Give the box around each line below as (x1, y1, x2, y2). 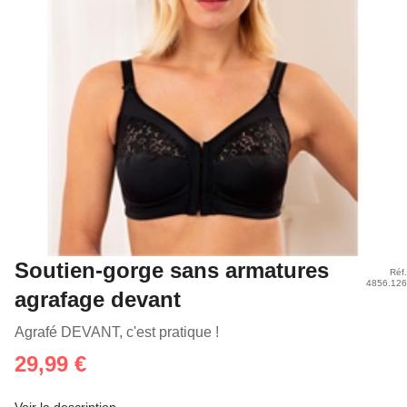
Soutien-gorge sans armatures (15, 258, 329, 283)
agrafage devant (15, 287, 181, 312)
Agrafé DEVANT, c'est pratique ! (15, 324, 219, 340)
